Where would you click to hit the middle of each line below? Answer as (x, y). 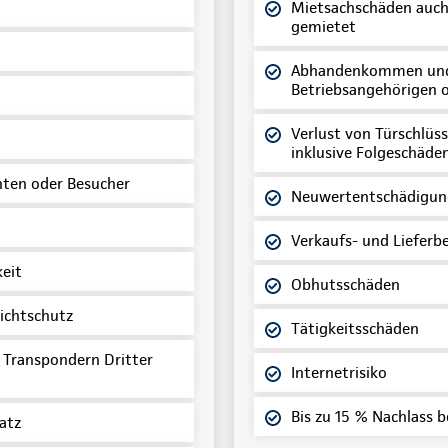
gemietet (323, 26)
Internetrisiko (339, 372)
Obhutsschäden (345, 284)
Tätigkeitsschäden (355, 328)
